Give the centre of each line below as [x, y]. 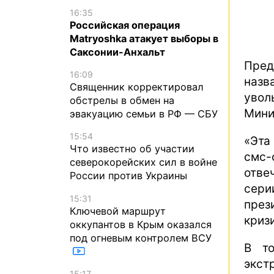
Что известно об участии [132, 149]
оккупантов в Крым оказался [141, 224]
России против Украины [128, 176]
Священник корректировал [137, 87]
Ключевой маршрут [118, 211]
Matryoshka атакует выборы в [144, 38]
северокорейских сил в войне [143, 162]
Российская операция [125, 25]
